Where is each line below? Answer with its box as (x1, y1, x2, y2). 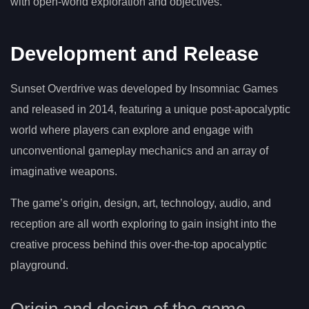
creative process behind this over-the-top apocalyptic (10, 239, 267, 251)
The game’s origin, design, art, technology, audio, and (10, 197, 271, 210)
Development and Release (10, 43, 259, 66)
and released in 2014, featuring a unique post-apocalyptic (10, 103, 290, 116)
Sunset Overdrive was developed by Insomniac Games (10, 83, 278, 95)
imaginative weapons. (10, 166, 117, 178)
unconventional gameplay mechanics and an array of (10, 145, 268, 157)
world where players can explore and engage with (10, 124, 253, 137)
